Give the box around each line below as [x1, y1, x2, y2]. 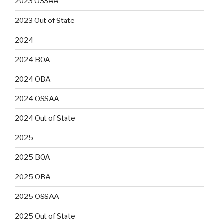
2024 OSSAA [15, 94, 59, 103]
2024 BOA [15, 55, 50, 64]
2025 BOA [15, 153, 50, 162]
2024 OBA [15, 74, 51, 84]
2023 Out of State [15, 16, 75, 25]
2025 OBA [15, 172, 51, 181]
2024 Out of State [15, 113, 75, 123]
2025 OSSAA [15, 192, 59, 201]
